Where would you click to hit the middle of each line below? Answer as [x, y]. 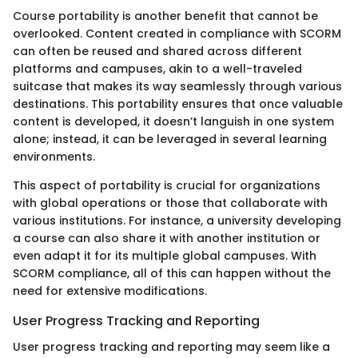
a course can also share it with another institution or [167, 239]
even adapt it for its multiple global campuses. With [165, 256]
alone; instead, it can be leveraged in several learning [170, 139]
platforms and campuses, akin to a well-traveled [157, 69]
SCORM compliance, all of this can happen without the [172, 274]
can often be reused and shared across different [157, 52]
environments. [54, 157]
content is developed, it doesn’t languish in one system [173, 122]
